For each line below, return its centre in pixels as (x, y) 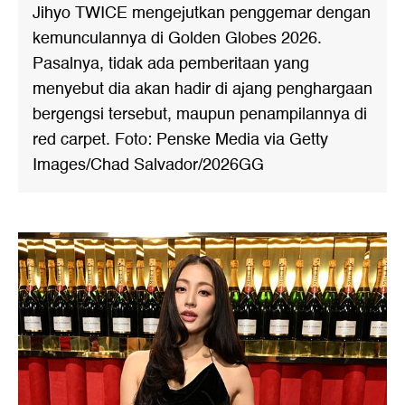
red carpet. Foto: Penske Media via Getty (180, 140)
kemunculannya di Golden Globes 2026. (177, 38)
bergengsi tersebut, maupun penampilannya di (200, 114)
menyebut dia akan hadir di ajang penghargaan (202, 89)
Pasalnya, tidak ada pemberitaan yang (171, 64)
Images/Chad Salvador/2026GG (148, 165)
